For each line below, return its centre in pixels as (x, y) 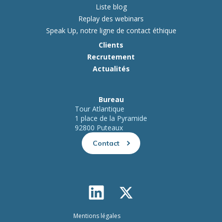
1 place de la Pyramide (111, 118)
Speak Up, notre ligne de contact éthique (111, 31)
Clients (111, 45)
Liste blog (111, 7)
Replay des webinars (111, 19)
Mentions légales (97, 216)
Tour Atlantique (100, 109)
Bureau (111, 100)
